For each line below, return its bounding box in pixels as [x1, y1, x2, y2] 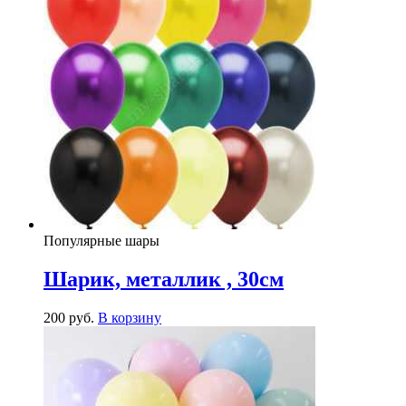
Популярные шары [43, 232, 159, 248]
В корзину [98, 309, 161, 325]
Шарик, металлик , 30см [43, 266, 284, 291]
